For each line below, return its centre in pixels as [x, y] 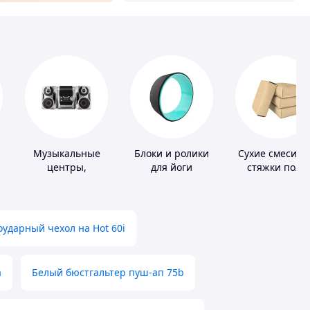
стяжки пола [277, 167]
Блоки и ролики [172, 154]
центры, [66, 167]
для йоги [172, 167]
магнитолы [66, 181]
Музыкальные [66, 154]
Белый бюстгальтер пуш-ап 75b [108, 273]
